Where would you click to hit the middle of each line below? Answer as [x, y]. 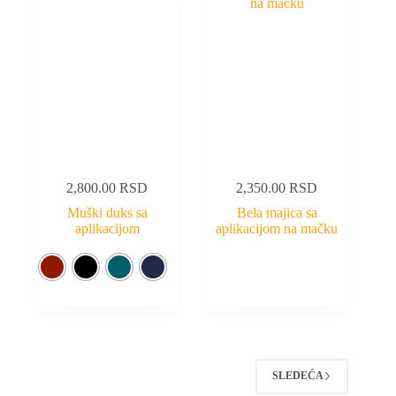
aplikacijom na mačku [277, 228]
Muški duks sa [107, 212]
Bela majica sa [277, 212]
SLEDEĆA [298, 376]
